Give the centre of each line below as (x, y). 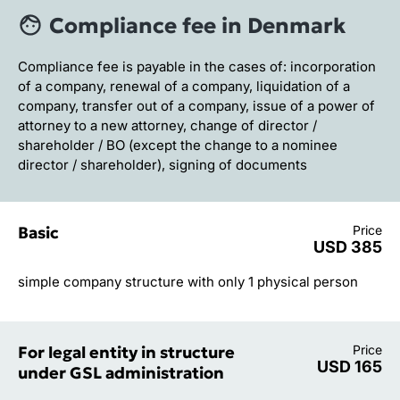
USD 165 (349, 366)
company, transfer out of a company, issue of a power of (196, 105)
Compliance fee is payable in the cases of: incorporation (197, 66)
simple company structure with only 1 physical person (188, 281)
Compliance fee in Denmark (197, 25)
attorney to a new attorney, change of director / (167, 125)
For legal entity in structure (126, 352)
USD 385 (347, 246)
